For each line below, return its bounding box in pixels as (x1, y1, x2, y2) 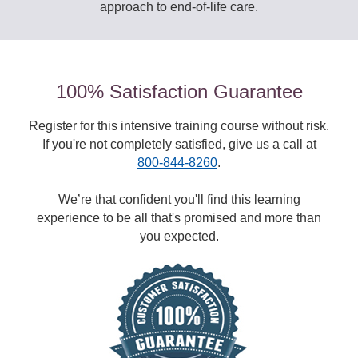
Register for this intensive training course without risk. (29, 119, 329, 133)
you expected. (139, 229, 219, 243)
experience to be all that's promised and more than (37, 211, 321, 225)
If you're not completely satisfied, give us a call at (42, 137, 316, 151)
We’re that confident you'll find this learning (58, 193, 300, 206)
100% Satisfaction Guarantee (55, 81, 303, 102)
